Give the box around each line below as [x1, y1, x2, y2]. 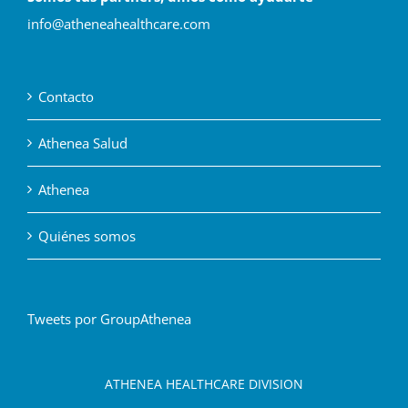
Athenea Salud [38, 133, 127, 152]
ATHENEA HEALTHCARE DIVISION [105, 374, 303, 393]
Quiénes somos [38, 226, 136, 245]
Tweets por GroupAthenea [27, 309, 191, 328]
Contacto [38, 87, 94, 106]
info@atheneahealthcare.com [27, 14, 210, 33]
